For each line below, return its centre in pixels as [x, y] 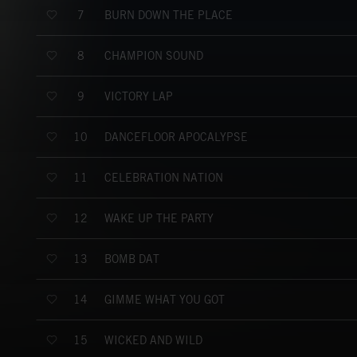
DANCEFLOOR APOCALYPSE [176, 137]
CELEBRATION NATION [164, 177]
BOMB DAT [132, 259]
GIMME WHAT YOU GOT [165, 299]
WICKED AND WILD [153, 340]
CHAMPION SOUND [154, 55]
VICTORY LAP [139, 96]
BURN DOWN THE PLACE [169, 15]
